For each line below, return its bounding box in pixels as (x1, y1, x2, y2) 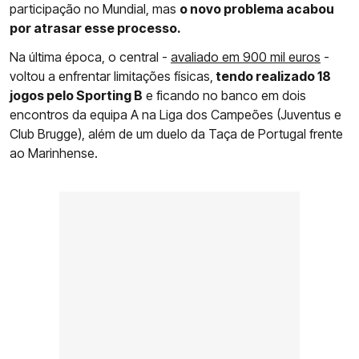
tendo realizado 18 (213, 67, 331, 84)
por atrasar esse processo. (10, 19, 181, 36)
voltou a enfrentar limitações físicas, (10, 67, 213, 84)
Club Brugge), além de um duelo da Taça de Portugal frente (10, 125, 343, 142)
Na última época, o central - (10, 48, 171, 65)
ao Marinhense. (10, 144, 98, 161)
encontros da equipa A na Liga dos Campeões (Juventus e (10, 106, 341, 123)
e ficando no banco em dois (143, 87, 306, 103)
